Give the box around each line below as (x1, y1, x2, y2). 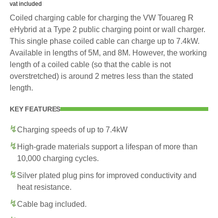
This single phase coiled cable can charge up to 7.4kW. (10, 36, 200, 45)
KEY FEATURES (10, 105, 61, 113)
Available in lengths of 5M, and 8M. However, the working (10, 48, 207, 57)
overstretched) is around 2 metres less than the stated (10, 72, 193, 80)
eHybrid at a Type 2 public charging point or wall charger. (10, 25, 205, 34)
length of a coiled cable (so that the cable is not (10, 60, 171, 69)
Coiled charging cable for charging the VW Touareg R (10, 13, 194, 22)
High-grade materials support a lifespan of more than (17, 142, 198, 151)
